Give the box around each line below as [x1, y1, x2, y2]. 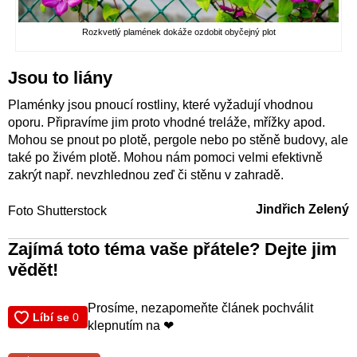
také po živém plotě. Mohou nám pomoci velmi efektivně [8, 150, 323, 164]
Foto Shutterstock [8, 203, 107, 218]
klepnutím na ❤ [88, 318, 174, 332]
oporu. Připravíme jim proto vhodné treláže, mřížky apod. [8, 115, 325, 129]
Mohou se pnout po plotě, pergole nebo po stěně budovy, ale [8, 132, 348, 147]
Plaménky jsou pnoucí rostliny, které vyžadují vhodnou [8, 97, 313, 112]
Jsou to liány [8, 67, 112, 88]
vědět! [8, 259, 58, 280]
